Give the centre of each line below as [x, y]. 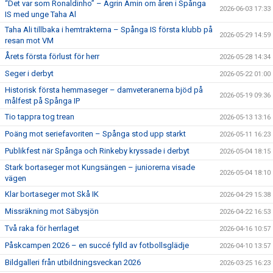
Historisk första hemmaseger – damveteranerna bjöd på [104, 90]
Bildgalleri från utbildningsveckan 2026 [73, 262]
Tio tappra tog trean [40, 117]
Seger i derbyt [29, 73]
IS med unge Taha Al [41, 14]
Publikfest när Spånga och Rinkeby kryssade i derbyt [97, 151]
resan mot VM [29, 41]
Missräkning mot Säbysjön [52, 211]
